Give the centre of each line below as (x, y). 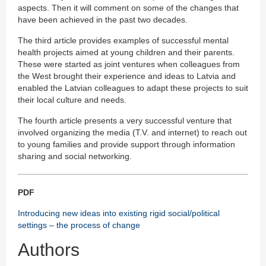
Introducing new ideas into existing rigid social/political (119, 213)
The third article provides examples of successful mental (123, 41)
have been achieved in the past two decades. (103, 20)
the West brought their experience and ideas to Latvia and (127, 76)
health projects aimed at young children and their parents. (126, 53)
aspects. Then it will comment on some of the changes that (128, 8)
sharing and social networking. (75, 156)
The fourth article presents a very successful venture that (125, 121)
